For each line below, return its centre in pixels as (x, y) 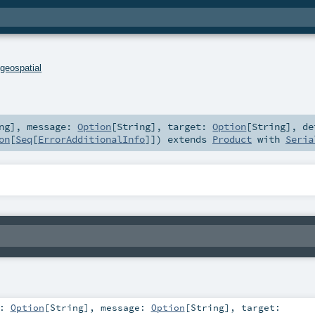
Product (232, 140)
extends (187, 140)
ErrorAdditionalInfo (91, 140)
